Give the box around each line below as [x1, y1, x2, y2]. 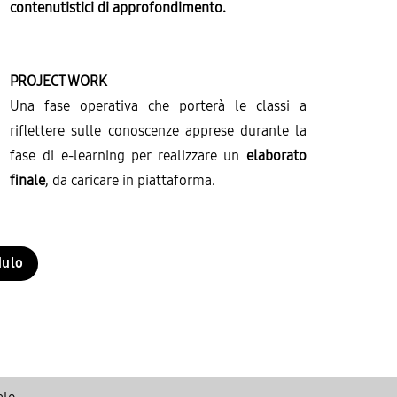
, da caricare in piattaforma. [45, 172, 216, 190]
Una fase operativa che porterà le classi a [10, 97, 307, 115]
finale [10, 172, 46, 190]
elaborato [246, 147, 307, 165]
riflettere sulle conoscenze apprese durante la [10, 122, 307, 140]
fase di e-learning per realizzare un [10, 147, 246, 165]
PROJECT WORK [10, 73, 108, 90]
